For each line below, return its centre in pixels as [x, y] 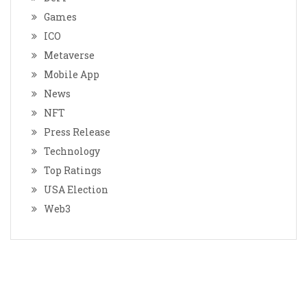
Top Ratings [73, 171]
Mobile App [72, 75]
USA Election [76, 190]
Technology [72, 151]
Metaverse [69, 56]
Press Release [77, 132]
